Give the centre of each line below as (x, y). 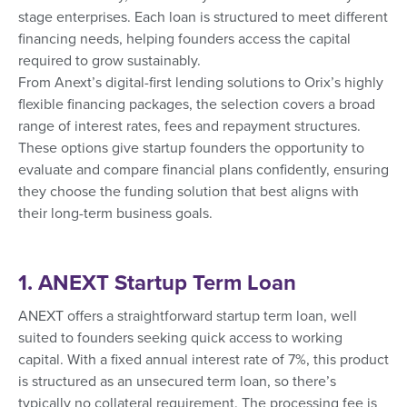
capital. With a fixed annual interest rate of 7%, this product (203, 359)
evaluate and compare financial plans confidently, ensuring (203, 169)
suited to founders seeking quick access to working (180, 338)
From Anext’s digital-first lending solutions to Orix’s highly (201, 82)
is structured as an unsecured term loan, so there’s (177, 381)
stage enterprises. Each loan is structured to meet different (203, 17)
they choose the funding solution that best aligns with (189, 191)
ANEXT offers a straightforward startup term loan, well (188, 316)
